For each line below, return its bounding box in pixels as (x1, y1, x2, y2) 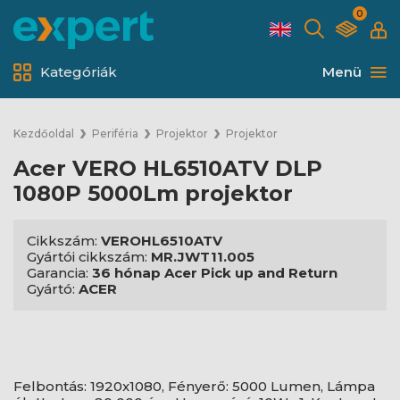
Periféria (92, 127, 138, 140)
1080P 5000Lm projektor (13, 180, 293, 206)
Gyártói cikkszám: (27, 248, 151, 265)
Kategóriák (40, 62, 117, 80)
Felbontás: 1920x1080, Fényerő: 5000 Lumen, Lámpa (13, 378, 375, 395)
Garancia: (27, 264, 92, 281)
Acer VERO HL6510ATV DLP (13, 155, 322, 181)
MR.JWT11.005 (151, 248, 254, 265)
